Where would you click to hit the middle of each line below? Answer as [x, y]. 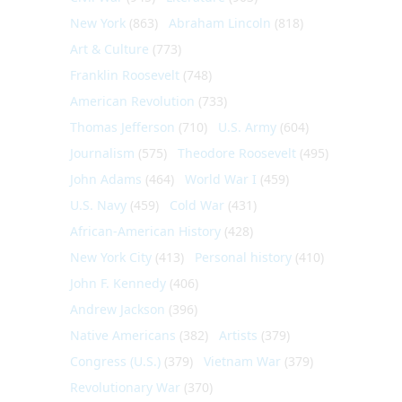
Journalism [102, 153]
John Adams [106, 179]
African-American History [145, 231]
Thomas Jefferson [122, 127]
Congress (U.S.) [115, 361]
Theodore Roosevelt [237, 153]
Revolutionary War [125, 387]
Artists [238, 335]
